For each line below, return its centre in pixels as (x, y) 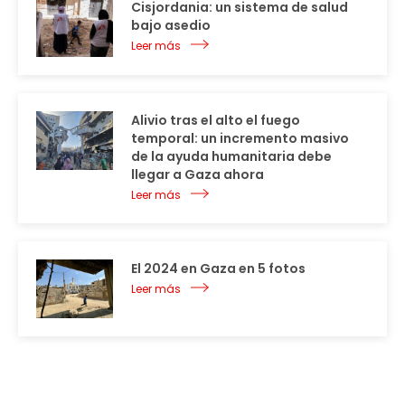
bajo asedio (171, 25)
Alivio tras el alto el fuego (216, 120)
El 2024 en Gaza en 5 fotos (218, 268)
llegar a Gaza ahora (198, 174)
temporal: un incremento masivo (240, 138)
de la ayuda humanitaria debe (231, 156)
